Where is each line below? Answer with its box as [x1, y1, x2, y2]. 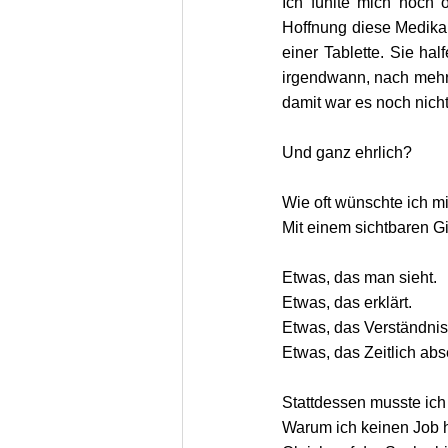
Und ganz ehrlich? [282, 143, 412, 161]
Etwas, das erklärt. [282, 293, 412, 311]
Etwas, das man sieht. [282, 268, 437, 286]
